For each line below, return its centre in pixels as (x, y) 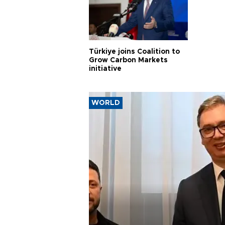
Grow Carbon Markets (128, 61)
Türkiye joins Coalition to (134, 52)
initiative (105, 69)
